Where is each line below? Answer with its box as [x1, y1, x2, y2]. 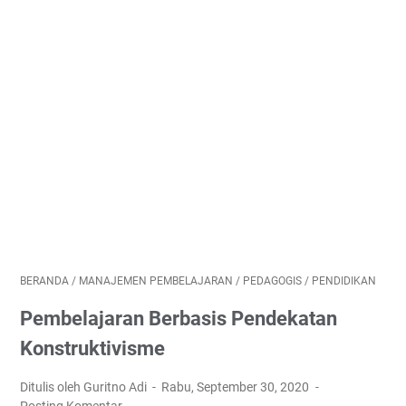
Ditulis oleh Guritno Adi [20, 380, 150, 394]
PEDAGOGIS [243, 275, 302, 287]
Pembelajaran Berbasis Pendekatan [20, 307, 337, 330]
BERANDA [20, 275, 69, 287]
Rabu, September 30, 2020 [161, 380, 313, 394]
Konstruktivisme [20, 337, 165, 360]
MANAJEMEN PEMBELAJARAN [79, 275, 233, 287]
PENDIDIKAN [312, 275, 376, 287]
